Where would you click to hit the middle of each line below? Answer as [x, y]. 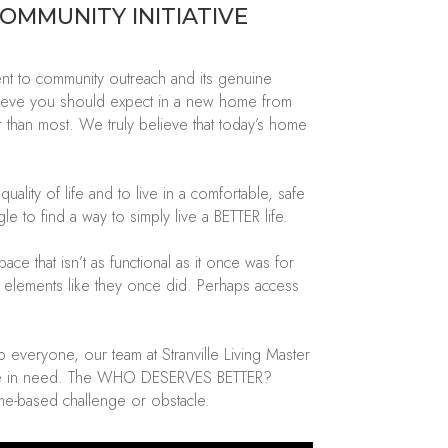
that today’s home [248, 125]
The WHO [102, 378]
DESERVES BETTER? [204, 378]
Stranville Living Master [236, 355]
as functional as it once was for [190, 263]
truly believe [148, 125]
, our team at [116, 355]
